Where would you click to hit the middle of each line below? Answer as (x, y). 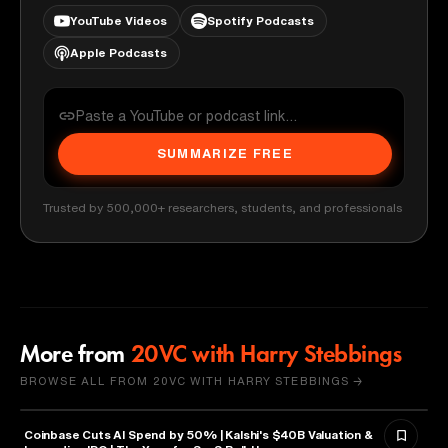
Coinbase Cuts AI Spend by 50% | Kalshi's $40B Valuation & (198, 434)
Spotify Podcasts (260, 20)
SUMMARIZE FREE (225, 153)
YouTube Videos (118, 20)
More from (73, 355)
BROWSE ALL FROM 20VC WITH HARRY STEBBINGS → (192, 380)
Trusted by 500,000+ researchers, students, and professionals (222, 207)
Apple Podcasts (118, 52)
